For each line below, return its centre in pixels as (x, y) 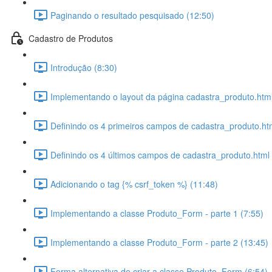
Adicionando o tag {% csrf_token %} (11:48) (134, 184)
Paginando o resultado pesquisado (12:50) (132, 15)
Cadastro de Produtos (71, 38)
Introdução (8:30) (84, 67)
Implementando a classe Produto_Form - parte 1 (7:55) (157, 213)
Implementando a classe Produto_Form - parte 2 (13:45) (159, 242)
